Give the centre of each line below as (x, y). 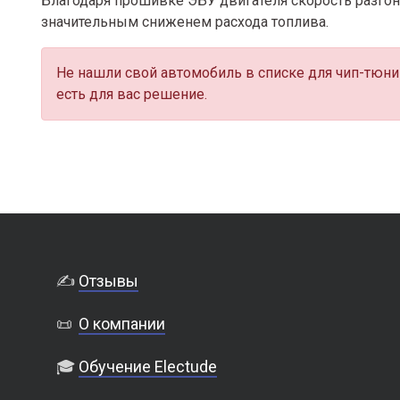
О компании (122, 324)
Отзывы (109, 281)
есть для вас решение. (132, 94)
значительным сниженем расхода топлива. (185, 22)
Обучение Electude (148, 367)
